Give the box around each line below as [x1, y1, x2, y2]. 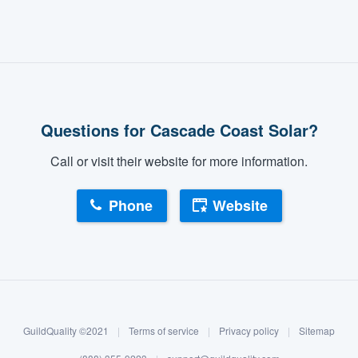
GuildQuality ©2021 [23, 323, 111, 337]
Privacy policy [219, 323, 279, 337]
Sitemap [299, 323, 335, 337]
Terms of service [129, 323, 199, 337]
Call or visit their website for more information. [50, 151, 308, 170]
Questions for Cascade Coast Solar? [40, 117, 318, 141]
